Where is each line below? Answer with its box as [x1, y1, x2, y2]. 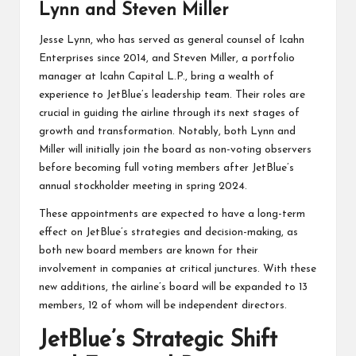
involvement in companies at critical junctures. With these [39, 264, 316, 275]
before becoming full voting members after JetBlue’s [39, 163, 294, 174]
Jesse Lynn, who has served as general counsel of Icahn [39, 35, 304, 46]
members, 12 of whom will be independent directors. [39, 300, 287, 311]
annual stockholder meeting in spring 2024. [39, 181, 247, 192]
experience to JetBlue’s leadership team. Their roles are [39, 90, 305, 101]
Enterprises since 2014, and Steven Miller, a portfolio [39, 53, 295, 64]
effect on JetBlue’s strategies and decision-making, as [39, 227, 298, 238]
